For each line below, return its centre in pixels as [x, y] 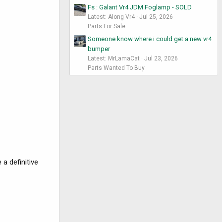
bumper [99, 49]
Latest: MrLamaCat [114, 58]
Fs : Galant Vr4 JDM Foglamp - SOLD [140, 7]
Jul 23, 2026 [161, 58]
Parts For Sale [107, 27]
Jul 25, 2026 [156, 17]
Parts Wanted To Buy [116, 68]
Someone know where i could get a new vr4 [150, 39]
